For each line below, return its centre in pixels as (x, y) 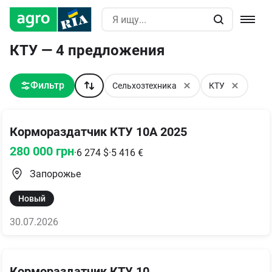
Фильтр (47, 85)
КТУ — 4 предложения (87, 50)
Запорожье (55, 174)
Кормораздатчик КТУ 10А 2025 (98, 132)
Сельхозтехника (144, 86)
